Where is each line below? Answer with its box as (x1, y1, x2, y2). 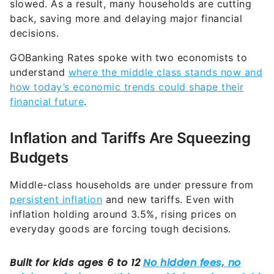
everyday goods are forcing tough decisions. (10, 198, 231, 210)
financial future (10, 70, 84, 83)
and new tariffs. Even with (102, 168, 234, 181)
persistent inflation (10, 168, 102, 181)
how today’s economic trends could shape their (10, 56, 244, 68)
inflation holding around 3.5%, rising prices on (10, 183, 237, 196)
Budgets (10, 124, 68, 142)
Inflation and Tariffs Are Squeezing (10, 104, 251, 122)
